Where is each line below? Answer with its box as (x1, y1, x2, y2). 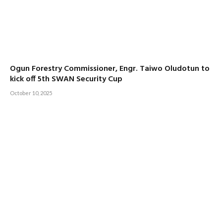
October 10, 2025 (10, 89, 52, 96)
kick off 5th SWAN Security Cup (10, 72, 122, 86)
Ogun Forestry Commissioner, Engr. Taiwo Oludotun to (10, 62, 210, 75)
